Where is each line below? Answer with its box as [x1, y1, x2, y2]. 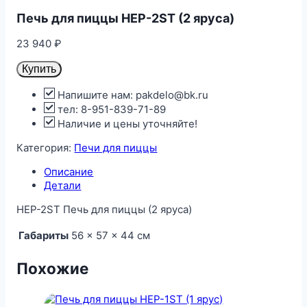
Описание [44, 164, 94, 178]
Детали [44, 178, 82, 192]
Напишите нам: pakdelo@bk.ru [55, 88, 209, 101]
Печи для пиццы [74, 140, 158, 154]
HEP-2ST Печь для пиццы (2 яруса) [16, 202, 193, 216]
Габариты [19, 228, 69, 242]
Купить [22, 62, 57, 75]
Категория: [16, 140, 75, 154]
